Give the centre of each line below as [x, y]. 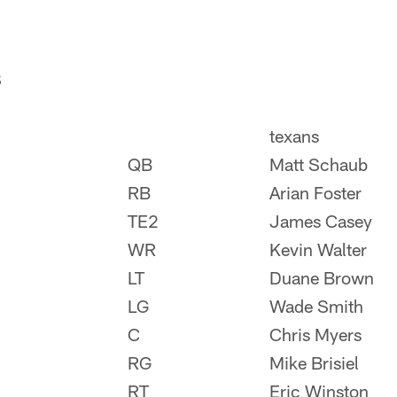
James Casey [321, 221]
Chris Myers [315, 334]
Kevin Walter [318, 249]
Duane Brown [322, 277]
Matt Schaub [319, 164]
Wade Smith [316, 306]
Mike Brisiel [314, 362]
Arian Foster [315, 192]
